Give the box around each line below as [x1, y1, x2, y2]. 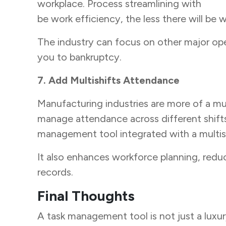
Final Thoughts [37, 187, 135, 205]
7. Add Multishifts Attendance [37, 74, 182, 87]
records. [37, 166, 76, 179]
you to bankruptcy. [37, 51, 124, 64]
